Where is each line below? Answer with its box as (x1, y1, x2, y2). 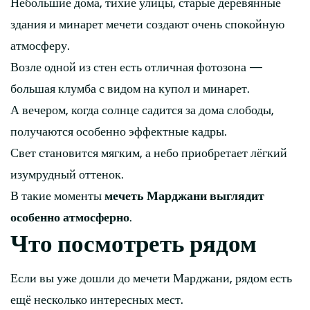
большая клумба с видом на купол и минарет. (10, 82, 250, 96)
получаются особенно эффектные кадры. (10, 125, 227, 139)
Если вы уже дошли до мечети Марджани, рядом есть (10, 272, 292, 286)
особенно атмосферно (10, 211, 129, 225)
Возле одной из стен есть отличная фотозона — (10, 61, 263, 75)
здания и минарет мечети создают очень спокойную (10, 18, 284, 32)
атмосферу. (10, 39, 70, 53)
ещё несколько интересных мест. (10, 293, 183, 307)
